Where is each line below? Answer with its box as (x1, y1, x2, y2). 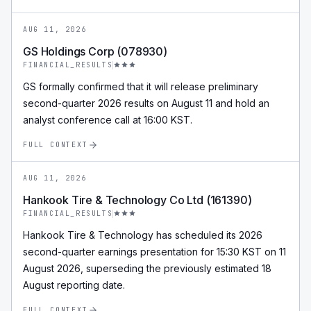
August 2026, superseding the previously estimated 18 (23, 262, 271, 274)
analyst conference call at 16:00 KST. (23, 114, 192, 126)
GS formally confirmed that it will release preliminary (23, 81, 258, 92)
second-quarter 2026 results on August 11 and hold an (23, 97, 269, 109)
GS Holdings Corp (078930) (23, 44, 167, 58)
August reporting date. (23, 279, 125, 291)
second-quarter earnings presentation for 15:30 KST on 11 (23, 246, 286, 258)
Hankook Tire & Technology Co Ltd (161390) (23, 193, 252, 207)
